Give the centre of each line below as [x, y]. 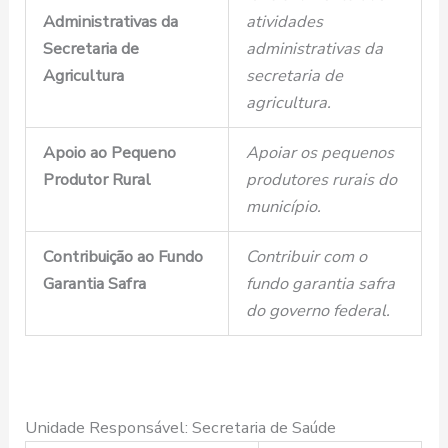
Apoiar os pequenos [319, 152]
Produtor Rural [96, 179]
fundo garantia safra [320, 283]
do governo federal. [317, 310]
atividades [284, 21]
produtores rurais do [321, 179]
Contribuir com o [306, 256]
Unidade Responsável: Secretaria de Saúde [181, 427]
